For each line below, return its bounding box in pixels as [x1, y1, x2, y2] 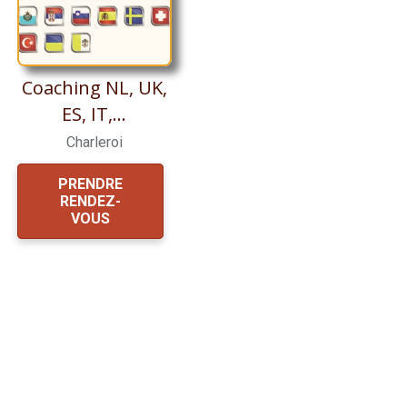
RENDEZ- [59, 192, 121, 210]
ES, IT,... [62, 102, 127, 127]
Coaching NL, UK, [21, 75, 167, 101]
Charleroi [65, 134, 123, 152]
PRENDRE [57, 174, 123, 193]
